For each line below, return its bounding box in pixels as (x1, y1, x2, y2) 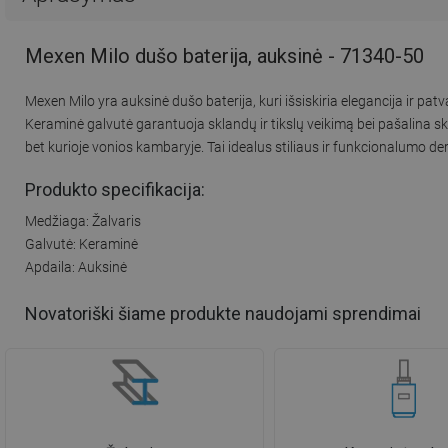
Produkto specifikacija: (25, 178, 205, 200)
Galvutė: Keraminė (25, 235, 138, 252)
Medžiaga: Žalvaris (25, 212, 141, 229)
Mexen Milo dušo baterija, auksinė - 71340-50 (25, 43, 424, 68)
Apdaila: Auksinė (25, 258, 127, 275)
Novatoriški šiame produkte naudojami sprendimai (25, 303, 421, 325)
